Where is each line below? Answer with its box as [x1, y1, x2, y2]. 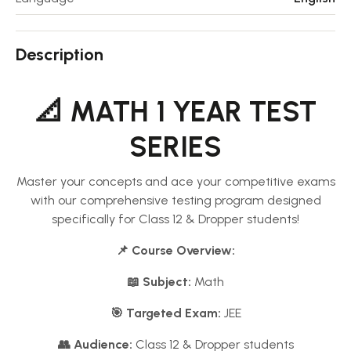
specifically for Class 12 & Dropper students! [52, 212, 299, 226]
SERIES [129, 130, 222, 164]
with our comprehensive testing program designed [30, 193, 321, 208]
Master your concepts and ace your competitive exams [16, 174, 335, 189]
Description [16, 44, 103, 65]
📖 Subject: [127, 274, 191, 289]
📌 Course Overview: [116, 243, 235, 258]
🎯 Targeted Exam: [110, 306, 221, 320]
